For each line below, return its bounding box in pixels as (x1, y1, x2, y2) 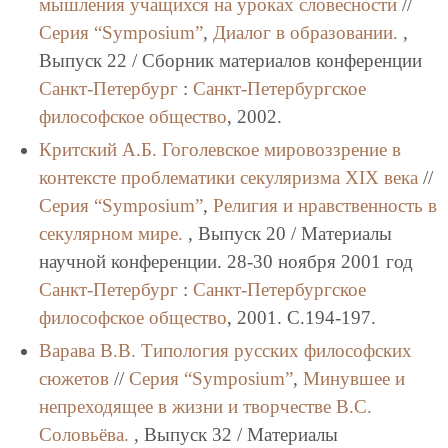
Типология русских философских (140, 339, 412, 361)
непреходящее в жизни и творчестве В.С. (38, 395, 372, 417)
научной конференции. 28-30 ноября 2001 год (38, 250, 413, 272)
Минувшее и (302, 367, 405, 389)
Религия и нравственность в (212, 194, 437, 216)
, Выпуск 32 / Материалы (128, 423, 338, 445)
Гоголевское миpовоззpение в (161, 138, 401, 160)
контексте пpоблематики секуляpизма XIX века (38, 166, 418, 188)
